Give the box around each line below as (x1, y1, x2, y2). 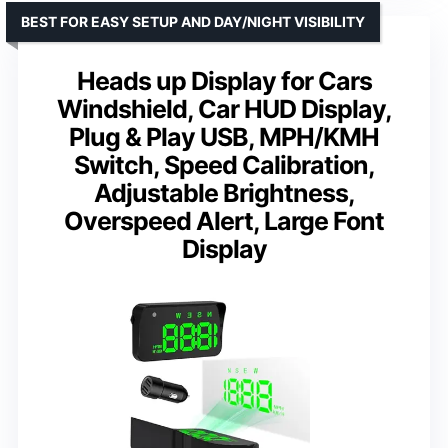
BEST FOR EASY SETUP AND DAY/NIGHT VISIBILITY (21, 13, 365, 31)
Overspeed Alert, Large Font (64, 206, 384, 237)
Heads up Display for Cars (76, 66, 372, 97)
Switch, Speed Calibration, (73, 150, 375, 181)
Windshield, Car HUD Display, (56, 94, 392, 125)
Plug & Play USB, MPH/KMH (69, 122, 379, 153)
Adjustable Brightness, (93, 178, 355, 209)
